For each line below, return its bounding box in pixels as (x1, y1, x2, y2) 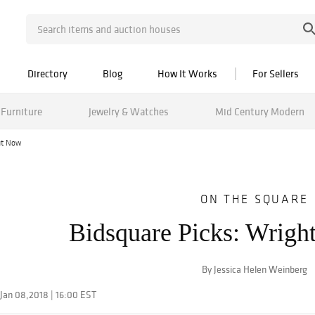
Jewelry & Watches (88, 104, 169, 118)
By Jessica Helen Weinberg (202, 263, 307, 276)
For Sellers (252, 67, 299, 80)
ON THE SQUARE (200, 192, 309, 207)
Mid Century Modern (214, 104, 304, 118)
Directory (27, 67, 67, 80)
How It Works (157, 67, 217, 80)
